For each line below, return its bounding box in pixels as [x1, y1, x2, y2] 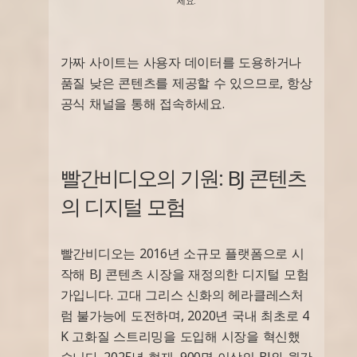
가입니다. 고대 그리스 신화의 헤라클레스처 [60, 285, 304, 304]
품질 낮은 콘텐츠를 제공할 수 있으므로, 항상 [60, 73, 312, 92]
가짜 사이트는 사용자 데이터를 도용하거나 [60, 53, 302, 71]
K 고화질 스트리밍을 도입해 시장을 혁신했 [60, 327, 300, 345]
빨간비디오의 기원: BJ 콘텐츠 [60, 163, 306, 192]
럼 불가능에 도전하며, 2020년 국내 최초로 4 [60, 306, 309, 324]
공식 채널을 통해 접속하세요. [60, 94, 225, 112]
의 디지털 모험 [60, 191, 185, 221]
